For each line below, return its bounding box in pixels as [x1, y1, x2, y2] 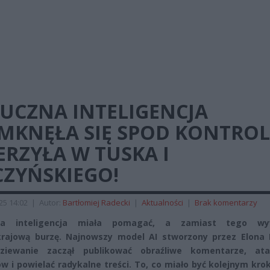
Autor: [39, 197, 63, 208]
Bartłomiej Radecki [63, 197, 130, 208]
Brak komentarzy [195, 197, 257, 208]
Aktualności [142, 197, 183, 208]
